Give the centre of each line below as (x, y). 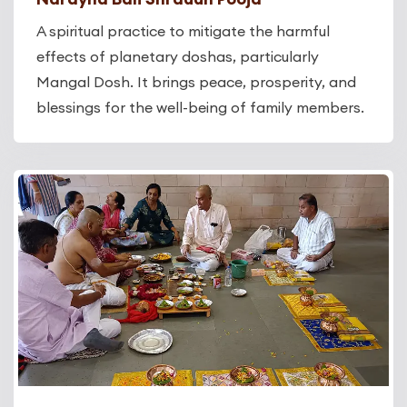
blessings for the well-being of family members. (200, 108)
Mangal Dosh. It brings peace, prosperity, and (196, 82)
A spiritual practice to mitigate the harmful (183, 31)
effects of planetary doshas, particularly (178, 57)
